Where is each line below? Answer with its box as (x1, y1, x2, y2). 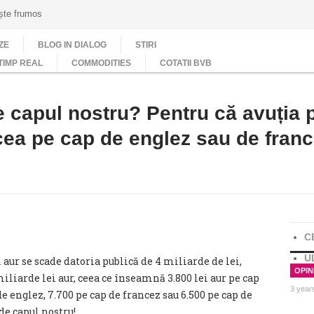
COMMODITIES (71, 58, 131, 68)
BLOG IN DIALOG (38, 40, 107, 50)
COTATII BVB (160, 58, 212, 68)
